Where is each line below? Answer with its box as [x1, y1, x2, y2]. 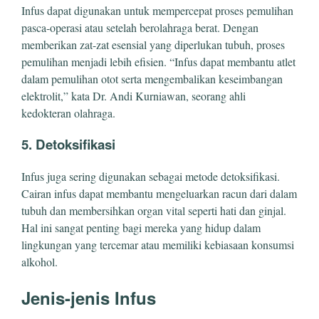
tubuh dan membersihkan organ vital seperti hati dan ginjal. [21, 203, 286, 219]
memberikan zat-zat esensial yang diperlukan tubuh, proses [21, 36, 285, 52]
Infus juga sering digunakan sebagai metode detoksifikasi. [21, 169, 280, 184]
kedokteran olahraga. [21, 105, 115, 120]
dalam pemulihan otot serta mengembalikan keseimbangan [21, 70, 283, 86]
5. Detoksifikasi [21, 135, 115, 155]
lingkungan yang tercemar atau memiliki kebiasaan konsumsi [21, 237, 294, 253]
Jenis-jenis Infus [21, 285, 156, 310]
